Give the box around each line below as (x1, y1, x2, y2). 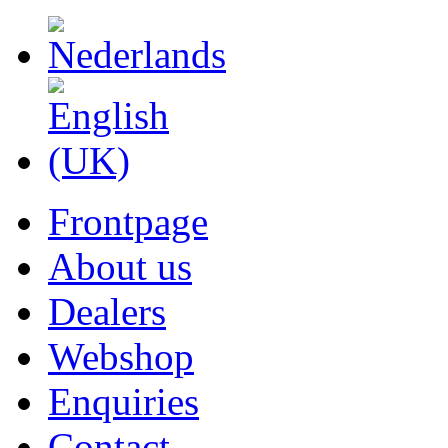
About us (48, 245, 192, 288)
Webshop (48, 335, 194, 378)
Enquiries (48, 380, 199, 423)
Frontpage (48, 200, 208, 243)
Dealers (48, 290, 166, 333)
